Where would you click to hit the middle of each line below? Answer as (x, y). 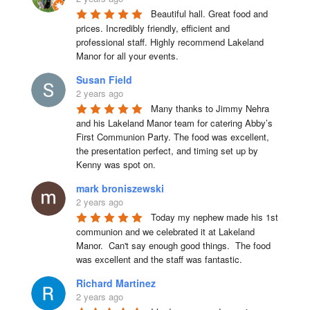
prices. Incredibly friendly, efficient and (153, 28)
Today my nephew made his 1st (214, 217)
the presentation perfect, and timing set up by (167, 150)
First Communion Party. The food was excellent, (172, 136)
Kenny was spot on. (116, 164)
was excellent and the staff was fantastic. (159, 259)
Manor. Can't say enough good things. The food (173, 245)
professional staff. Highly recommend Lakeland (170, 42)
